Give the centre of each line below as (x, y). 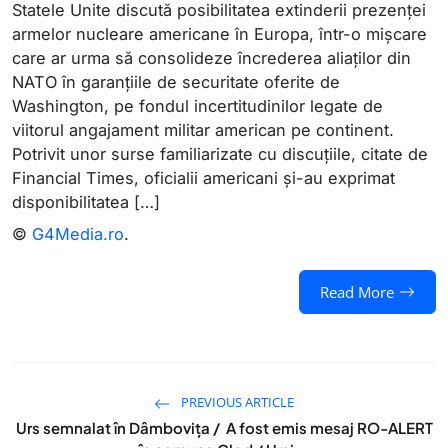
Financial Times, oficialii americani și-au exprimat (203, 178)
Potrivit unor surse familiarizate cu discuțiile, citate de (220, 154)
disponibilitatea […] (86, 202)
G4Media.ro (78, 234)
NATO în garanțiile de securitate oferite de (176, 82)
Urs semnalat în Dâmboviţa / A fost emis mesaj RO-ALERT (224, 427)
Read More (357, 292)
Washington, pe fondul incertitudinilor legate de (197, 106)
